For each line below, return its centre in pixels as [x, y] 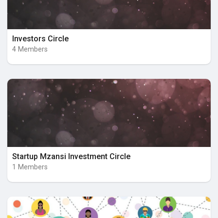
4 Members [30, 50]
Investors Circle [40, 39]
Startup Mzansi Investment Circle [71, 156]
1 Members [30, 167]
